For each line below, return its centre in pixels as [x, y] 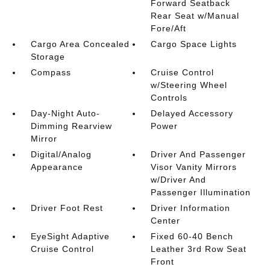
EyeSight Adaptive [70, 236]
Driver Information [191, 208]
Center [166, 220]
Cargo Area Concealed [80, 44]
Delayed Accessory [192, 113]
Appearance [57, 167]
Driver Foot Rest [67, 208]
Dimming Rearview [71, 126]
